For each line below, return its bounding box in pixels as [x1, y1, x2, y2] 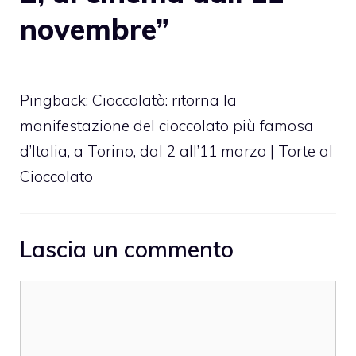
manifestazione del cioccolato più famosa [20, 115, 314, 135]
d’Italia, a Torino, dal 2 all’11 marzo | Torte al [20, 141, 333, 161]
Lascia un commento [20, 235, 234, 264]
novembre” [20, 10, 169, 47]
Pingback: [20, 90, 92, 110]
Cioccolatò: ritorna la [92, 90, 237, 110]
